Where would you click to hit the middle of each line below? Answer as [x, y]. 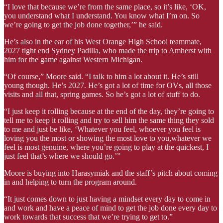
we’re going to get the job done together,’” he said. [83, 24]
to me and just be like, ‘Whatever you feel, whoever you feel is [102, 129]
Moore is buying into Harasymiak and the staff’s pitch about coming [111, 173]
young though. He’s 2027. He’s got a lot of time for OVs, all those [108, 85]
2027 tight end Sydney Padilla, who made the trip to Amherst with [108, 50]
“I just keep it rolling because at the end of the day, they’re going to [109, 111]
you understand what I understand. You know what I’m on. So [102, 15]
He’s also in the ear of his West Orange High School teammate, [103, 41]
